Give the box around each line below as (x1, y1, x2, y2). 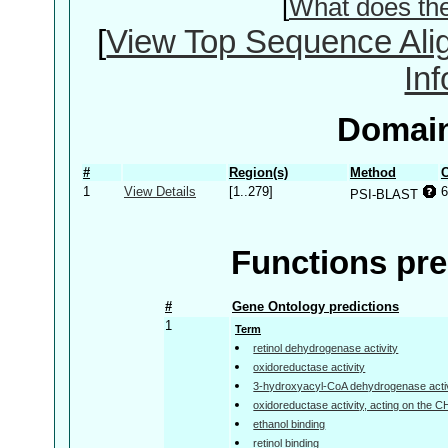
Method (350, 164, 396, 180)
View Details (124, 183, 196, 199)
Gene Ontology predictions (232, 298, 399, 314)
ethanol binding (253, 417, 326, 430)
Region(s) (229, 164, 288, 180)
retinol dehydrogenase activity (253, 341, 399, 354)
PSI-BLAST (350, 186, 422, 202)
